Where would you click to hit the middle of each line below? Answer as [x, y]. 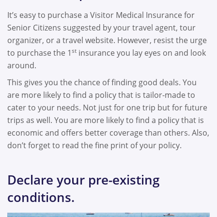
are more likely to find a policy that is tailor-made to [101, 95]
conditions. [41, 197]
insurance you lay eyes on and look [141, 53]
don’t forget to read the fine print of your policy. [94, 146]
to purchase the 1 [39, 53]
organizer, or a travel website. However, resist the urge [107, 40]
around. [22, 65]
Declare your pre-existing [83, 179]
